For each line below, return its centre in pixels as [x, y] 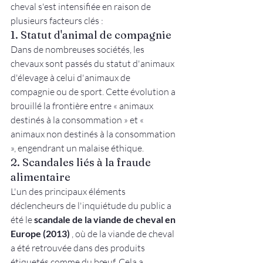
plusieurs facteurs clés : [57, 21]
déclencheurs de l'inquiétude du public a [92, 206]
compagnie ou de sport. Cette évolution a [94, 92]
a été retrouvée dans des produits [79, 248]
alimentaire [41, 177]
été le [22, 220]
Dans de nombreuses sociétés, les [78, 50]
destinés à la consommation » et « [78, 120]
